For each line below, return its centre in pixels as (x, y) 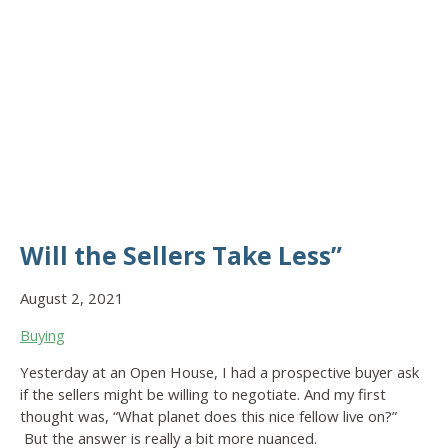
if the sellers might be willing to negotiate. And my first (203, 393)
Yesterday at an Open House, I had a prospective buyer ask (219, 371)
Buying (42, 334)
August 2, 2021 (72, 297)
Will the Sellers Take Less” (181, 255)
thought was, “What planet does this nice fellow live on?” (208, 415)
